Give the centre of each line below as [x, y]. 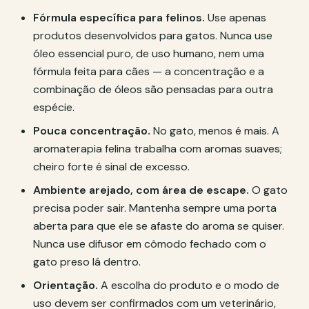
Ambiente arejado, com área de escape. [141, 190]
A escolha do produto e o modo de [189, 285]
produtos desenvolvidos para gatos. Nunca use [153, 36]
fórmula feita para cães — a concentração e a [149, 71]
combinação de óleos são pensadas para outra [153, 89]
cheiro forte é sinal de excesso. [111, 167]
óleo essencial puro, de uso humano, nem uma [149, 53]
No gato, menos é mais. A [215, 131]
